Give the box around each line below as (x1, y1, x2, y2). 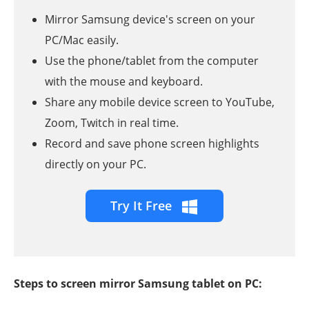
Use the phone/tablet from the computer (45, 53, 259, 69)
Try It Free (110, 197, 175, 215)
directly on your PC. (45, 157, 146, 172)
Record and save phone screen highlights (45, 136, 259, 152)
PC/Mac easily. (45, 32, 119, 48)
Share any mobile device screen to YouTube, (45, 94, 275, 110)
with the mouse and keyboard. (45, 74, 203, 90)
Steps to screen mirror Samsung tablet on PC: (14, 276, 262, 292)
